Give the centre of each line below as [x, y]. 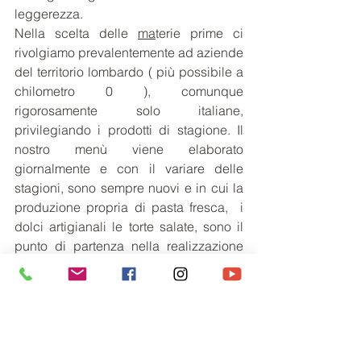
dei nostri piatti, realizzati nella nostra [129, 265]
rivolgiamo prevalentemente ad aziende [129, 52]
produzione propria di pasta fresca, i [129, 207]
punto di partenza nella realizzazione [129, 246]
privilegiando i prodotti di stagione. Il [129, 130]
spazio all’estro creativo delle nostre [129, 304]
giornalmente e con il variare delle [129, 168]
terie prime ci [199, 33]
